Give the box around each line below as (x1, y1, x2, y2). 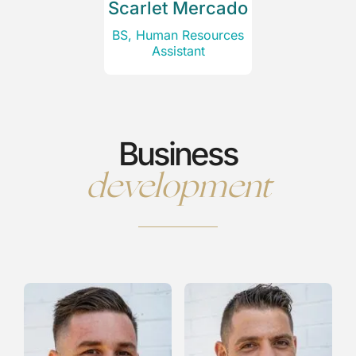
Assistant (151, 43, 205, 60)
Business (118, 134, 238, 174)
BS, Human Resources (112, 27, 244, 44)
